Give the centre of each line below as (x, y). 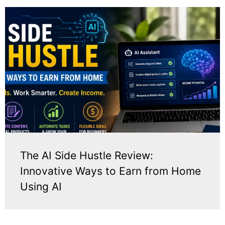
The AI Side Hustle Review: (87, 156)
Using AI (41, 187)
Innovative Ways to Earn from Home (110, 171)
